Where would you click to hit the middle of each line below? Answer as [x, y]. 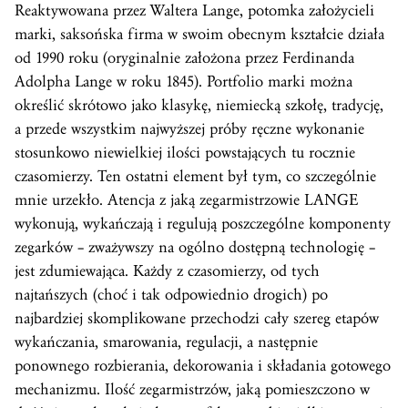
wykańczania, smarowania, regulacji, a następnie [166, 342]
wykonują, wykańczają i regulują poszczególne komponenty [203, 224]
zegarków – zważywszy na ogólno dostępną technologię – [195, 247]
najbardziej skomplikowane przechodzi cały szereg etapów [197, 318]
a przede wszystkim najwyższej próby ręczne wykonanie [189, 129]
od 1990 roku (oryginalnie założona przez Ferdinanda [184, 58]
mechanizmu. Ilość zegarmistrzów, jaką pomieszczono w [192, 389]
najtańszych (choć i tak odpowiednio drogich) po [171, 295]
